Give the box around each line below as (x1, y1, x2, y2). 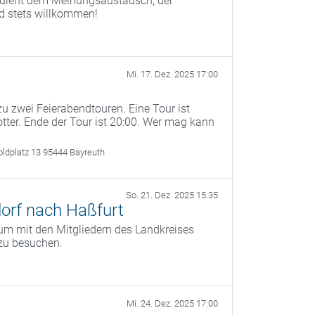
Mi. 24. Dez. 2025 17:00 (127, 298, 218, 309)
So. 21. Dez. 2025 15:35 (126, 190, 218, 201)
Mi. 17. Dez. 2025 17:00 (127, 69, 218, 80)
